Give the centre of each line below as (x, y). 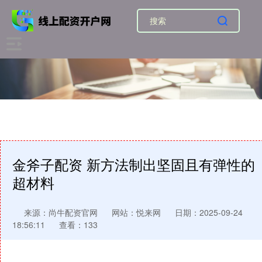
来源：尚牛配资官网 (62, 212)
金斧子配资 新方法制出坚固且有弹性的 (134, 164)
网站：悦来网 (136, 212)
